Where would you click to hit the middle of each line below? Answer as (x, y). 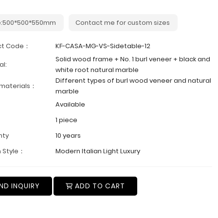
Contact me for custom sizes (123, 23)
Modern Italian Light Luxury (98, 151)
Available (70, 105)
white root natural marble (97, 70)
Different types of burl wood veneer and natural (133, 81)
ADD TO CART (99, 186)
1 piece (66, 120)
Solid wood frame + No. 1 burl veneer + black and (133, 59)
